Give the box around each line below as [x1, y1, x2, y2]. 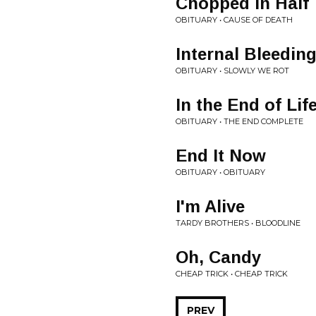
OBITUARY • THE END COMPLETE [176, 116, 303, 127]
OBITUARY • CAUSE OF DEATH [176, 15, 293, 25]
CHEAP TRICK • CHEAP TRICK [176, 269, 288, 279]
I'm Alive [176, 197, 245, 217]
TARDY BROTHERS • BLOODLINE [176, 218, 300, 229]
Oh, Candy [176, 248, 261, 267]
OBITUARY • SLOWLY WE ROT [176, 66, 289, 76]
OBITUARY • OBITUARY [176, 167, 265, 178]
